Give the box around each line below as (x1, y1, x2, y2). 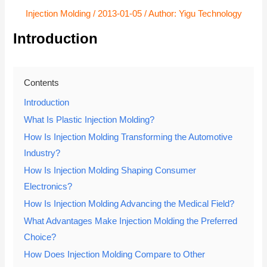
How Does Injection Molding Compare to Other (24, 249, 206, 259)
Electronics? (24, 181, 73, 191)
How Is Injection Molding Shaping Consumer (24, 165, 197, 175)
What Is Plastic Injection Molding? (24, 114, 155, 125)
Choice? (24, 232, 57, 242)
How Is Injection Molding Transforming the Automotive (24, 132, 233, 142)
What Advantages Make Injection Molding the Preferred (24, 216, 238, 226)
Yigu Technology (178, 9, 242, 19)
